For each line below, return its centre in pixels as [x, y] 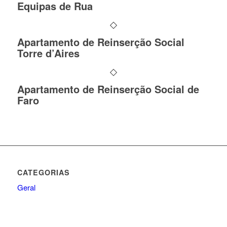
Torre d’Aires [48, 53]
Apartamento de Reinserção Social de [108, 89]
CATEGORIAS [43, 173]
